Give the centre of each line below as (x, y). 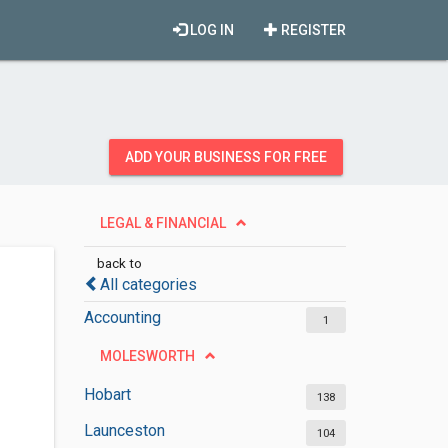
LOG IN (210, 30)
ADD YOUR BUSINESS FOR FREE (226, 157)
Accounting (122, 317)
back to (119, 263)
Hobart (107, 394)
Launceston (124, 430)
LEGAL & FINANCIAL (162, 223)
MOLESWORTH (147, 356)
